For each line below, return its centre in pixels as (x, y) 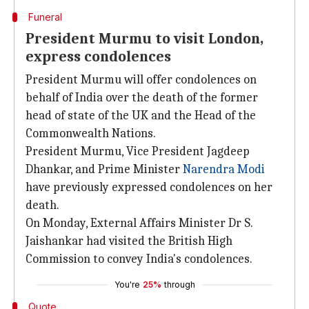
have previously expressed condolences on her (149, 187)
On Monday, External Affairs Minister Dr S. (139, 223)
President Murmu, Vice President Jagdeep (138, 151)
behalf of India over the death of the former (142, 98)
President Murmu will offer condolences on (141, 80)
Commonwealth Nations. (91, 133)
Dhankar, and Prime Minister (104, 169)
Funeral (45, 17)
